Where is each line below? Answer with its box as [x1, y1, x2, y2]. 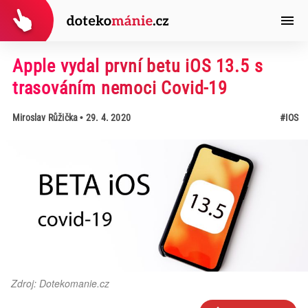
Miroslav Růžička [12, 112, 78, 123]
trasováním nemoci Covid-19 [12, 78, 228, 98]
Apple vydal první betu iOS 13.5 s [12, 56, 263, 76]
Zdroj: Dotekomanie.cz [11, 276, 109, 290]
